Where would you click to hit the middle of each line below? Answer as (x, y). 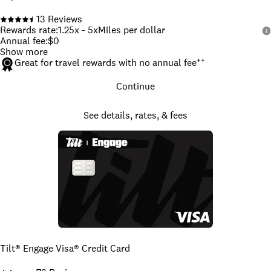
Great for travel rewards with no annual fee (106, 63)
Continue (135, 87)
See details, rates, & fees (135, 116)
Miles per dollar (132, 30)
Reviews (64, 19)
